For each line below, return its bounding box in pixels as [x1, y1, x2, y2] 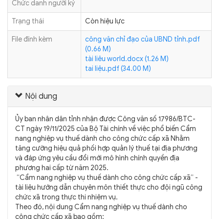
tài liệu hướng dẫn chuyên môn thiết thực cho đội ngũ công [15, 183, 202, 192]
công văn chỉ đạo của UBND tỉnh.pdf [85, 35, 200, 44]
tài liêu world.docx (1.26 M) [85, 55, 169, 63]
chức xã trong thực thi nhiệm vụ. [15, 193, 118, 201]
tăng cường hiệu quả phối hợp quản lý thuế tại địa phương [15, 144, 197, 153]
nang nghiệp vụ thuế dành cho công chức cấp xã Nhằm [15, 134, 190, 143]
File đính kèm [12, 35, 52, 44]
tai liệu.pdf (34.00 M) [85, 65, 151, 73]
